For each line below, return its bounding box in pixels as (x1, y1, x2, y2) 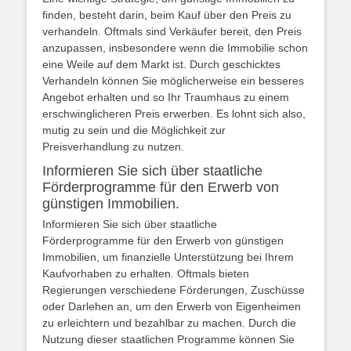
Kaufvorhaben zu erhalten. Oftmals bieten (42, 267, 249, 280)
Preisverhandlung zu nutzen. (42, 140, 184, 153)
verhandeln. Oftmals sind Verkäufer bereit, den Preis (42, 25, 302, 38)
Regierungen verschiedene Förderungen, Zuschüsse (42, 284, 305, 296)
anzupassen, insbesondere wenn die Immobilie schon (42, 42, 308, 54)
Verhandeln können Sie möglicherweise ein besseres (42, 74, 304, 87)
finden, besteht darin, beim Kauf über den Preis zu (42, 9, 291, 21)
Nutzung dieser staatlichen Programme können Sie (42, 333, 295, 346)
